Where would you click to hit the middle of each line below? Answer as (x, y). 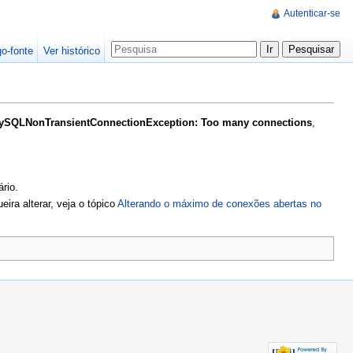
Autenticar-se (312, 14)
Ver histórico (71, 51)
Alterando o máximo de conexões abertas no (220, 203)
